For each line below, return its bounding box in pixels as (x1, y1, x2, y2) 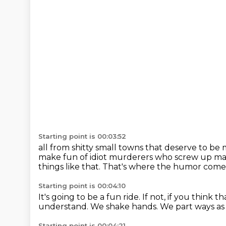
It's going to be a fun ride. (38, 192, 142, 202)
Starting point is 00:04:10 (38, 182, 126, 190)
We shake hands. (90, 202, 160, 211)
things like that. (38, 162, 102, 172)
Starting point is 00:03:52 (38, 132, 126, 140)
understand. (38, 202, 90, 211)
